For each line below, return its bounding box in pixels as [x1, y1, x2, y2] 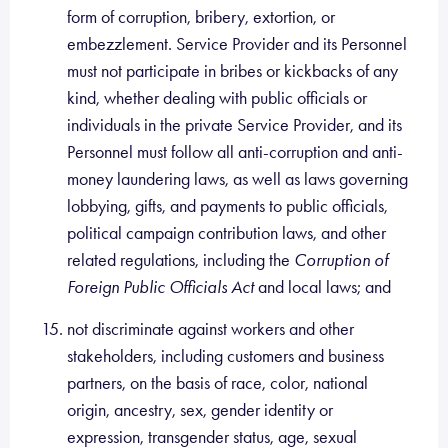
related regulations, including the [67, 249, 294, 271]
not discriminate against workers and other [67, 318, 354, 340]
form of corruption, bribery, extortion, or [67, 6, 335, 28]
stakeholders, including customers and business [67, 345, 384, 367]
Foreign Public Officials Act [67, 276, 258, 298]
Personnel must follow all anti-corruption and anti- [67, 141, 403, 163]
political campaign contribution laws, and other [67, 222, 386, 244]
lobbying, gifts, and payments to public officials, [67, 195, 388, 217]
